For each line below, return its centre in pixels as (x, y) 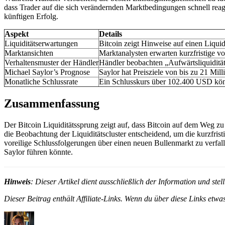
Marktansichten (29, 53)
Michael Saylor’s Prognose (47, 72)
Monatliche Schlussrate (41, 82)
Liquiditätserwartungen (41, 44)
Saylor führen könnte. (38, 152)
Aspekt (17, 34)
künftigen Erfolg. (31, 17)
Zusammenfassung (52, 104)
